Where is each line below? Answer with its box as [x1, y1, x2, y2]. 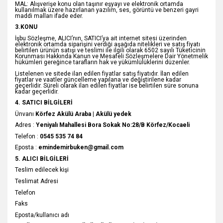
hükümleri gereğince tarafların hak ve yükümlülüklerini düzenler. [15, 59, 190, 66]
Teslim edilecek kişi [15, 166, 69, 174]
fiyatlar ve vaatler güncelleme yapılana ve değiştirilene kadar [15, 76, 181, 83]
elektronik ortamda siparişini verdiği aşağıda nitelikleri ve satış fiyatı [15, 41, 200, 48]
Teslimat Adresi [15, 177, 58, 185]
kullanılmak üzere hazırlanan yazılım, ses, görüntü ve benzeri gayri [15, 6, 199, 13]
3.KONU [15, 23, 37, 31]
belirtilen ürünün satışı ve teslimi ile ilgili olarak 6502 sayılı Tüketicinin [15, 47, 206, 54]
